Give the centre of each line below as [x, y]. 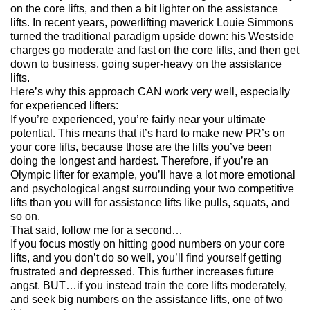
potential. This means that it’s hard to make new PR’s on [148, 133]
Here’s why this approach [74, 91]
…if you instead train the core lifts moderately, [176, 285]
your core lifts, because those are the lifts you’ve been [141, 147]
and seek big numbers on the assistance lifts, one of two [147, 299]
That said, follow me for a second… [97, 230]
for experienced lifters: [64, 105]
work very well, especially [226, 91]
